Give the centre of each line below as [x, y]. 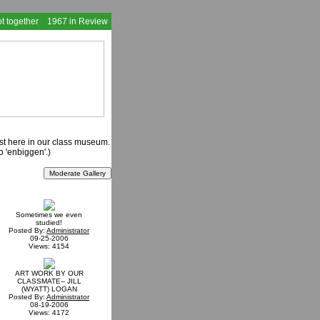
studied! [49, 222]
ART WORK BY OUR [49, 273]
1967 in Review [77, 21]
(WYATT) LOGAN [49, 289]
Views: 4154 [49, 246]
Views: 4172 [49, 312]
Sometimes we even [49, 214]
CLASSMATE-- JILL [49, 281]
